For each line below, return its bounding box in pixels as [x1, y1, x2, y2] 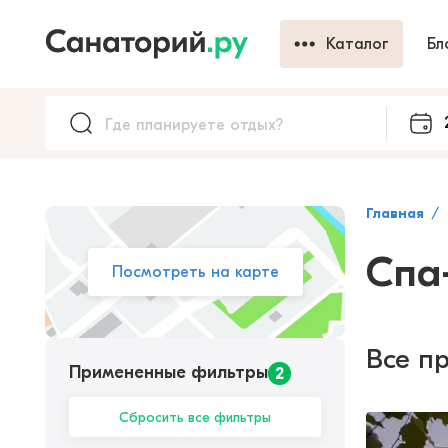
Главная [366, 205, 424, 222]
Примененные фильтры [69, 362, 268, 383]
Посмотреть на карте [111, 263, 279, 281]
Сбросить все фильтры [119, 408, 271, 426]
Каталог [326, 35, 389, 53]
